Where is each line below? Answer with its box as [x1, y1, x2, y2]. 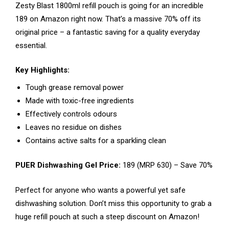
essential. [15, 40, 47, 50]
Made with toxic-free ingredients [26, 96, 134, 105]
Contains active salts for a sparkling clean [26, 135, 166, 145]
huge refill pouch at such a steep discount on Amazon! [15, 212, 199, 221]
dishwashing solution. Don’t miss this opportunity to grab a [15, 198, 212, 208]
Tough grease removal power [26, 82, 124, 92]
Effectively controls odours [26, 109, 117, 119]
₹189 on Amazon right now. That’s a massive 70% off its [15, 14, 201, 24]
